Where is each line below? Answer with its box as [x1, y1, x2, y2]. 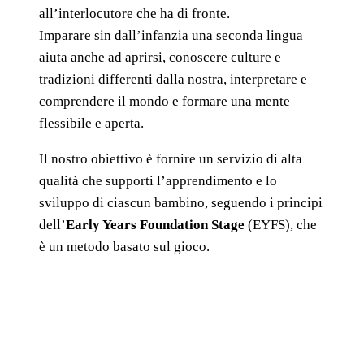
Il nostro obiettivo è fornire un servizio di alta [39, 150, 302, 167]
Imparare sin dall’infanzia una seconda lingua [39, 27, 303, 43]
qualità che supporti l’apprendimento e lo [39, 172, 277, 188]
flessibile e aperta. [39, 115, 144, 131]
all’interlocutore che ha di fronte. [39, 5, 230, 21]
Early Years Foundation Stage [66, 216, 245, 232]
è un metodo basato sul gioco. [39, 238, 210, 254]
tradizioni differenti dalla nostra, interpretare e [39, 71, 307, 87]
